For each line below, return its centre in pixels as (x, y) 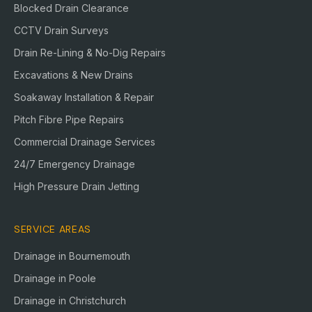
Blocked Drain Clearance (71, 8)
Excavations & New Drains (73, 75)
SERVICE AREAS (53, 229)
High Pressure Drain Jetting (77, 186)
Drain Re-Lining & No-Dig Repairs (90, 53)
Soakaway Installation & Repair (84, 97)
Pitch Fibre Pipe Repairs (69, 119)
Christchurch (97, 301)
